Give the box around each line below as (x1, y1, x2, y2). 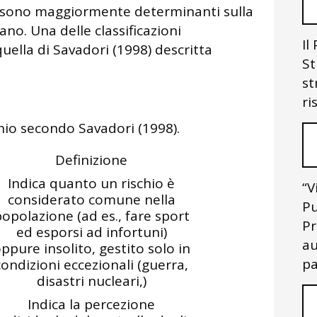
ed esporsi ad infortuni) (16, 223, 167, 241)
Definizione (55, 151, 127, 169)
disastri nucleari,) (36, 272, 146, 290)
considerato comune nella (7, 190, 175, 209)
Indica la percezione (28, 295, 155, 313)
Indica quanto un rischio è (8, 174, 175, 192)
